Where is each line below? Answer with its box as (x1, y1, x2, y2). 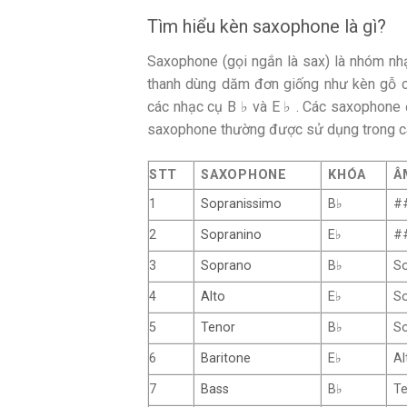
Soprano (201, 257, 253, 273)
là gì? (340, 15, 386, 38)
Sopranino (201, 226, 263, 243)
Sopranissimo (201, 195, 283, 212)
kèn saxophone (220, 15, 340, 38)
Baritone (201, 350, 252, 366)
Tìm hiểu (147, 15, 220, 38)
